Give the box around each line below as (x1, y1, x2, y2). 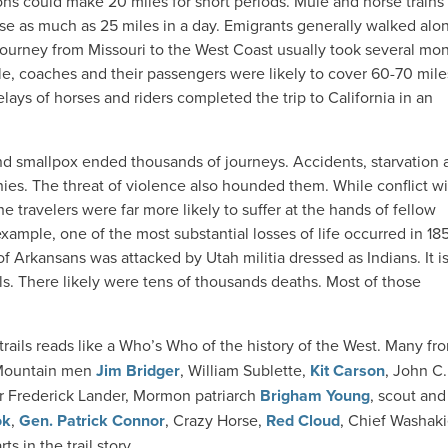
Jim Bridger (96, 359, 180, 383)
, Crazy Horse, (165, 409, 266, 432)
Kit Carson (310, 359, 385, 383)
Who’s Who (119, 334, 198, 357)
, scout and (370, 384, 446, 407)
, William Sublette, (180, 359, 310, 382)
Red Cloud (266, 409, 340, 433)
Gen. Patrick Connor (19, 409, 165, 433)
